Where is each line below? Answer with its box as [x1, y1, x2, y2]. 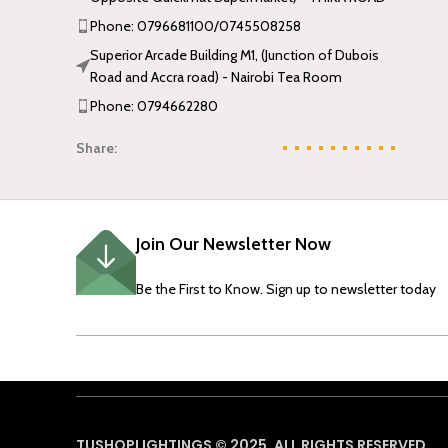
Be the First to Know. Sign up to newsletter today [136, 280, 436, 299]
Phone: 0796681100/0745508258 [90, 17, 301, 36]
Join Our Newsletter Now [136, 233, 331, 256]
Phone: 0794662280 [90, 97, 218, 116]
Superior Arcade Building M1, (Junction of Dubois [90, 46, 379, 65]
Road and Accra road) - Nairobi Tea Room [90, 68, 342, 87]
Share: [76, 139, 117, 158]
